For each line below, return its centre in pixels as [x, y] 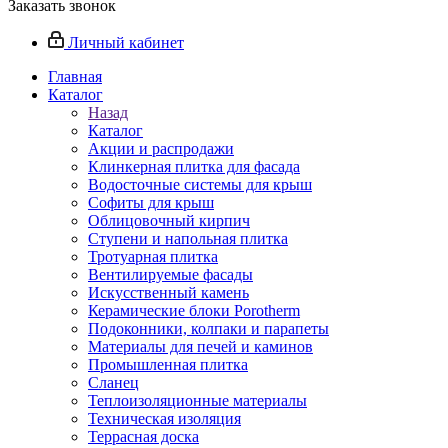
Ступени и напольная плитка [188, 238]
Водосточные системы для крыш [200, 184]
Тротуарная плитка [153, 256]
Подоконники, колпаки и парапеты [208, 328]
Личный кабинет [126, 42]
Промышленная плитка [168, 364]
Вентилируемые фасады [170, 274]
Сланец [113, 382]
